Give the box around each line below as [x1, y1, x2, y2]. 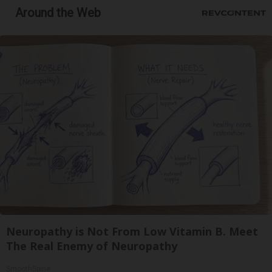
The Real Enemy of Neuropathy [6, 238, 177, 253]
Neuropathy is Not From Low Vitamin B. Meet [6, 223, 258, 239]
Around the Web [15, 5, 101, 20]
